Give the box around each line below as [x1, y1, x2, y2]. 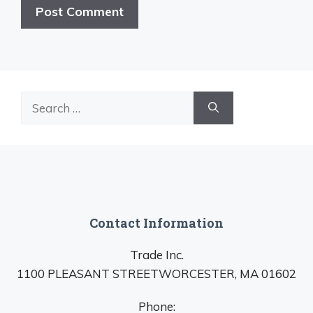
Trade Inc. [129, 247, 184, 262]
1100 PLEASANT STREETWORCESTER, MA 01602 [17, 265, 296, 281]
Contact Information [89, 214, 224, 231]
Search [20, 92, 58, 108]
